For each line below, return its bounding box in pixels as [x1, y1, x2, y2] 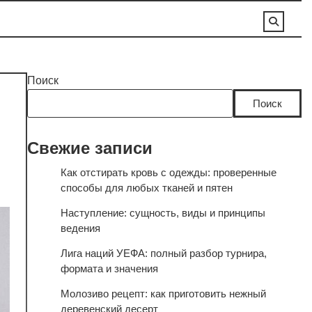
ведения [60, 222, 100, 234]
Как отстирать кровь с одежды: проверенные [60, 166, 276, 178]
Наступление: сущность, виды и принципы [60, 207, 265, 219]
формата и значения [60, 263, 158, 274]
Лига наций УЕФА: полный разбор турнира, [60, 247, 267, 259]
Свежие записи [26, 139, 153, 157]
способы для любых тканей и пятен [60, 182, 233, 194]
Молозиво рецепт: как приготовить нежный [60, 288, 266, 299]
